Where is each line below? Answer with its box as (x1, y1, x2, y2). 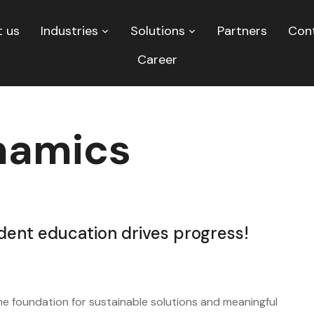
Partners (217, 22, 267, 39)
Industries (40, 22, 98, 39)
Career (137, 51, 177, 68)
